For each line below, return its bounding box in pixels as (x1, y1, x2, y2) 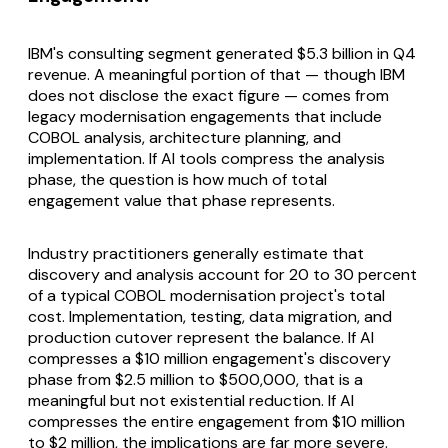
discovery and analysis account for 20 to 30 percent (28, 263, 417, 285)
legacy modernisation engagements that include (28, 105, 382, 127)
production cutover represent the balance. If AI (28, 326, 374, 348)
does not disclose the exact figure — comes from (28, 84, 389, 106)
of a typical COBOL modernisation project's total (28, 284, 385, 306)
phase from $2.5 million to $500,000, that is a (28, 368, 363, 390)
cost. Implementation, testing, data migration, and (28, 305, 392, 327)
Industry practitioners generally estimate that (28, 242, 364, 264)
